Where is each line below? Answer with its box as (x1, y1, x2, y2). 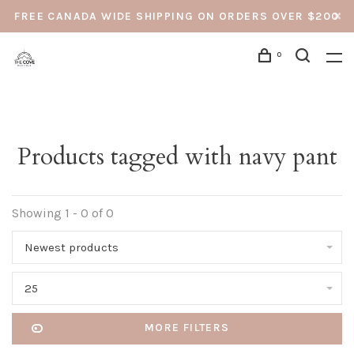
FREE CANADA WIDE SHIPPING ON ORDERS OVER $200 (14, 9, 340, 23)
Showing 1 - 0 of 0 (12, 205, 114, 220)
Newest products (24, 240, 119, 254)
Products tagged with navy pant (17, 141, 337, 173)
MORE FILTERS (144, 321, 230, 334)
